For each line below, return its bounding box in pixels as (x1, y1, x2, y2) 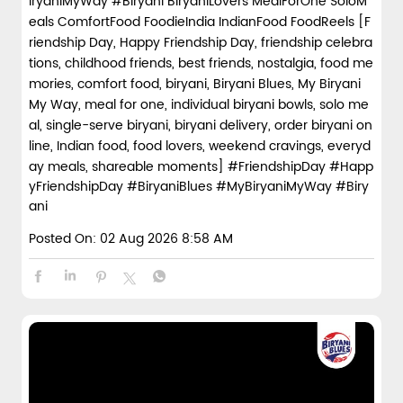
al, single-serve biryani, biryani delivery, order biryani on (29, 114, 372, 136)
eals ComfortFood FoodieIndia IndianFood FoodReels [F (29, 11, 371, 32)
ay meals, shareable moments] (29, 156, 228, 177)
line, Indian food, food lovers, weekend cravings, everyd (29, 135, 371, 157)
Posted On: (29, 228, 96, 249)
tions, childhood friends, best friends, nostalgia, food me (29, 52, 373, 74)
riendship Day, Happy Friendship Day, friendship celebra (29, 31, 372, 53)
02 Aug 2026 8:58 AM (100, 228, 233, 249)
